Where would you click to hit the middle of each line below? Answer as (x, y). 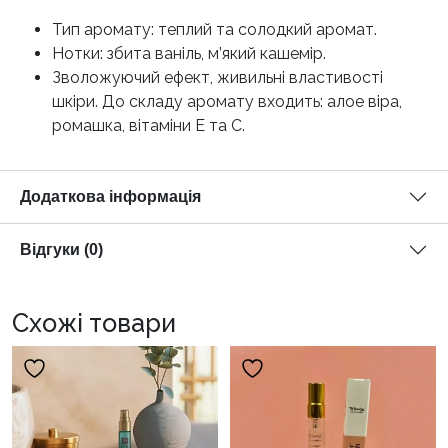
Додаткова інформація (110, 197)
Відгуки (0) (61, 250)
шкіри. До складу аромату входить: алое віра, (227, 102)
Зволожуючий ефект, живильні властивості (217, 78)
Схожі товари (94, 323)
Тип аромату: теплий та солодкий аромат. (214, 30)
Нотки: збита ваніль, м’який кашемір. (189, 54)
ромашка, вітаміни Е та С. (148, 126)
